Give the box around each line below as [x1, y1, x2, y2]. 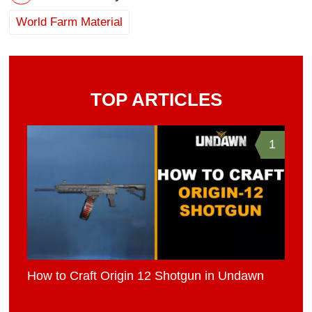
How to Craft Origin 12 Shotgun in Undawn [27, 269, 265, 283]
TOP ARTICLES [90, 88, 222, 110]
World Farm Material [15, 15, 123, 29]
